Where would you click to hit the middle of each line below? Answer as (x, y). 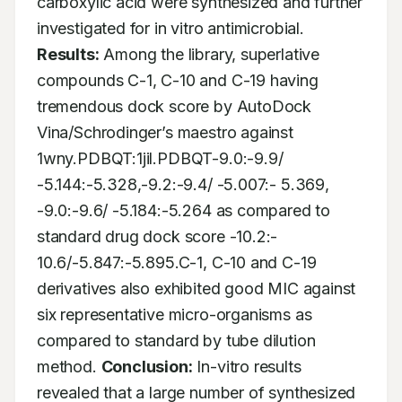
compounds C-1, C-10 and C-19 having (178, 80)
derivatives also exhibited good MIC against (197, 288)
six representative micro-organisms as (175, 315)
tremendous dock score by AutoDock (175, 106)
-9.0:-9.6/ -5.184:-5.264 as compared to (184, 210)
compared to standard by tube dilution (176, 341)
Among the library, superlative (209, 54)
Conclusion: (147, 367)
